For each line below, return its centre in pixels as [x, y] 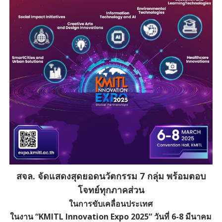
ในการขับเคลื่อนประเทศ [111, 203]
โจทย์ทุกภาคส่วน [111, 190]
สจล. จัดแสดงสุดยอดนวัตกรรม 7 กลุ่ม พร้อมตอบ [111, 176]
